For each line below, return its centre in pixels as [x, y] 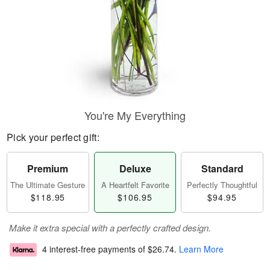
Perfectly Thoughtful [222, 185]
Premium [48, 168]
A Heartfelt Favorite [135, 185]
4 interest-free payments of [95, 249]
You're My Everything [135, 115]
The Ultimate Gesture [48, 185]
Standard [222, 168]
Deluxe [135, 168]
